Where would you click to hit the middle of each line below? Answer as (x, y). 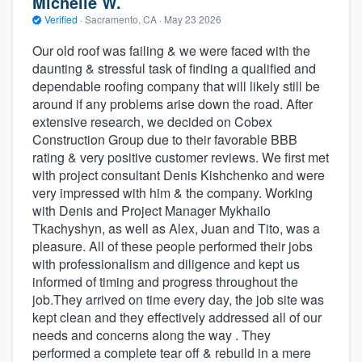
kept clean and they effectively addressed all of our (177, 317)
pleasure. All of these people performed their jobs (173, 246)
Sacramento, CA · (123, 19)
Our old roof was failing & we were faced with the (171, 50)
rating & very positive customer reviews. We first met (181, 157)
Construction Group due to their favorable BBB (165, 139)
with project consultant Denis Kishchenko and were (179, 175)
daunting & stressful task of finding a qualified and (174, 68)
